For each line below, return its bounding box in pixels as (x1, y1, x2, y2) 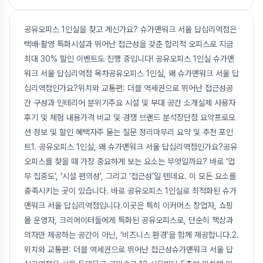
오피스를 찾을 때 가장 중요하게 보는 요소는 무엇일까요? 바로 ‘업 (24, 157, 235, 167)
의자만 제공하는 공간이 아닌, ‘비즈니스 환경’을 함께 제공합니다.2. (24, 230, 239, 240)
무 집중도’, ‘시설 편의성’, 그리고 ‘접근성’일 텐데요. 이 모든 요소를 (24, 171, 236, 181)
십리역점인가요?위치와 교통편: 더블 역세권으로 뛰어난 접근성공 (24, 83, 233, 93)
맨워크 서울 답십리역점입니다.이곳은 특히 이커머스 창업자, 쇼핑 (24, 201, 233, 211)
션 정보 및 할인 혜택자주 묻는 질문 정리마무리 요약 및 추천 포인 (24, 127, 233, 137)
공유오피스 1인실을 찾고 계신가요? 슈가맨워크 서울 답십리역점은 (24, 25, 237, 35)
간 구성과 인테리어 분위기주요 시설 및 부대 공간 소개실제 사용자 (24, 98, 235, 108)
